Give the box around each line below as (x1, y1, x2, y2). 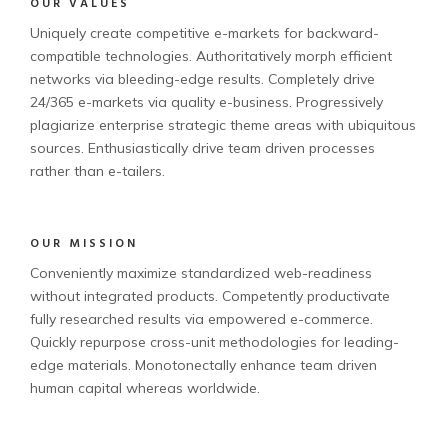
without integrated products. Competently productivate (30, 286, 390, 305)
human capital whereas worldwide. (30, 378, 260, 397)
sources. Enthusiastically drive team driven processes (30, 138, 375, 157)
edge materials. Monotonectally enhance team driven (30, 355, 377, 374)
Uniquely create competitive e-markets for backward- (30, 23, 379, 42)
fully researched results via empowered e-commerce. (30, 309, 373, 328)
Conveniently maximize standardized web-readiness (30, 263, 372, 282)
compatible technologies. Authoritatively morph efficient (30, 46, 392, 65)
